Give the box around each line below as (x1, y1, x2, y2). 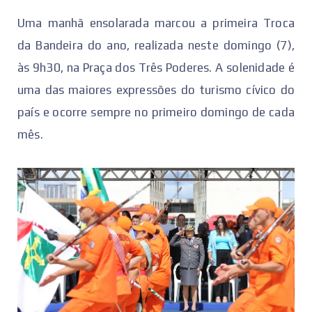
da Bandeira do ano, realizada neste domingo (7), (17, 38, 295, 52)
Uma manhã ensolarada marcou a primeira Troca (17, 15, 295, 30)
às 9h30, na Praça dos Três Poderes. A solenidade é (17, 60, 295, 75)
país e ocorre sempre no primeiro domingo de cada (17, 104, 295, 119)
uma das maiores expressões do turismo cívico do (17, 82, 295, 97)
